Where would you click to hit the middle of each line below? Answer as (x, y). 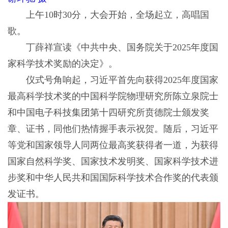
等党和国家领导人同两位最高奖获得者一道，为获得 (113, 145)
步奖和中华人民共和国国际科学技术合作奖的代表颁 (113, 178)
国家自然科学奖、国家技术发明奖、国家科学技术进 (113, 162)
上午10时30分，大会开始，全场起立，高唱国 (108, 15)
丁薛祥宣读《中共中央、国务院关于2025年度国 (113, 48)
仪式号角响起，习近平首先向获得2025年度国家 (113, 80)
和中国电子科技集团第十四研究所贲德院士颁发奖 (108, 113)
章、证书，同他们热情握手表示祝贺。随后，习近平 (113, 129)
